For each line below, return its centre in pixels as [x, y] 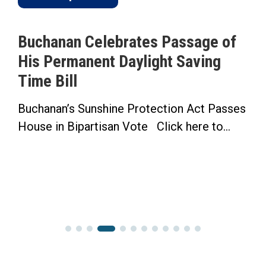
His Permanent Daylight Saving [119, 61]
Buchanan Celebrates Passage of [127, 42]
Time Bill [47, 81]
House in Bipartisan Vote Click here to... [124, 126]
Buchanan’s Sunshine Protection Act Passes [132, 108]
